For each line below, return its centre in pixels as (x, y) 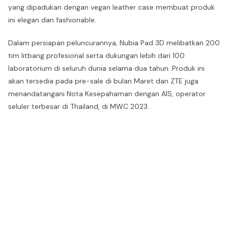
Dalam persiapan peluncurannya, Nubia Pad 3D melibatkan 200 (114, 43)
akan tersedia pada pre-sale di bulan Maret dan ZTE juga (103, 81)
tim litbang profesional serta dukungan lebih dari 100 (96, 55)
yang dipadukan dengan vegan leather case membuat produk (111, 7)
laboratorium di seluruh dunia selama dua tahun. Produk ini (106, 68)
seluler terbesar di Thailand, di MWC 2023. (79, 106)
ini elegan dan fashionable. (52, 20)
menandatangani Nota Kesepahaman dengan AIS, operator (107, 94)
